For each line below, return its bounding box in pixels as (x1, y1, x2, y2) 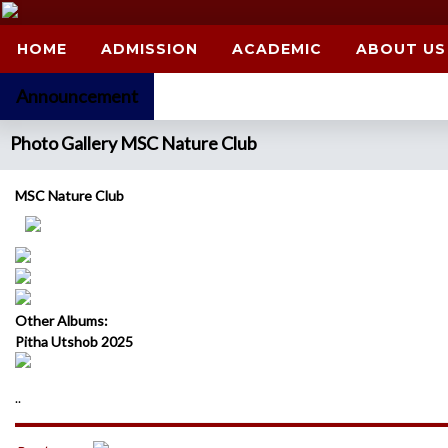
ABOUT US (356, 40, 446, 58)
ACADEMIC (232, 40, 322, 58)
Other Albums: (15, 312, 108, 329)
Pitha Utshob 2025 (15, 333, 133, 350)
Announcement (16, 85, 138, 107)
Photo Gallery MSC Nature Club (10, 132, 257, 154)
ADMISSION (101, 40, 198, 58)
